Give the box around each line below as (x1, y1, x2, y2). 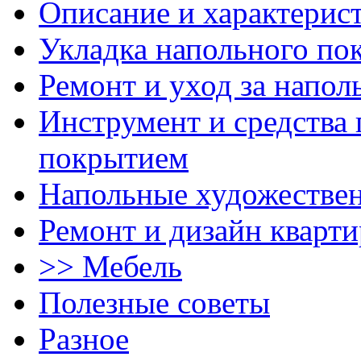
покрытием (39, 139, 189, 175)
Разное (39, 321, 129, 356)
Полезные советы (39, 284, 270, 320)
